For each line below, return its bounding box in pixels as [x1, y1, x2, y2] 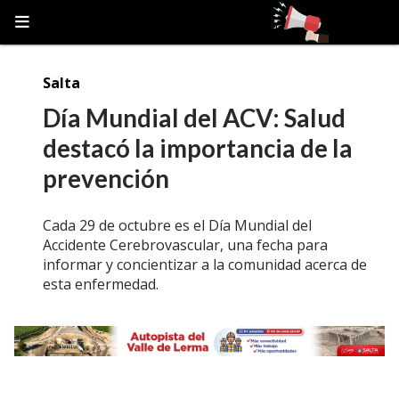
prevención [43, 164, 169, 193]
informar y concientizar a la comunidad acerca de [43, 255, 367, 274]
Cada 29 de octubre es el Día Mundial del [43, 216, 312, 235]
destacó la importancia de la [43, 134, 353, 163]
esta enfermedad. [43, 274, 159, 294]
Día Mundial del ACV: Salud [43, 103, 346, 133]
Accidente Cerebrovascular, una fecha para [43, 235, 328, 255]
